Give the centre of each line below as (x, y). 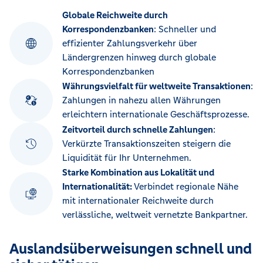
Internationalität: (98, 187)
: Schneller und (185, 29)
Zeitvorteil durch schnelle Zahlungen (138, 130)
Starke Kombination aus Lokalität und (138, 173)
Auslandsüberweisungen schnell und (131, 249)
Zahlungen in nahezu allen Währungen (141, 100)
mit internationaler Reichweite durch (138, 201)
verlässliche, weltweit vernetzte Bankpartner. (155, 215)
